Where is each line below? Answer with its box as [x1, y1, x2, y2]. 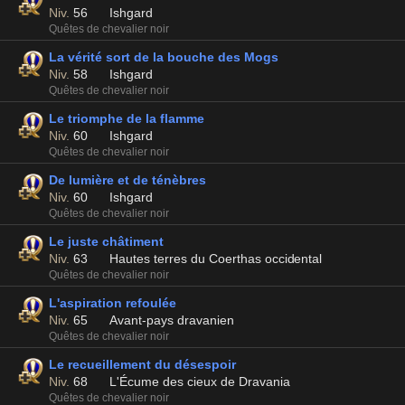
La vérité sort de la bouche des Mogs [49, 50, 278, 64]
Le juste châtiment [49, 234, 164, 249]
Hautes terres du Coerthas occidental [108, 251, 323, 266]
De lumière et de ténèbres [49, 173, 206, 187]
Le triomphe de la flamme [49, 111, 204, 126]
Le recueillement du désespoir [49, 357, 236, 372]
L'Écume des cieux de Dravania [108, 374, 290, 389]
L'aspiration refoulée [49, 296, 176, 310]
